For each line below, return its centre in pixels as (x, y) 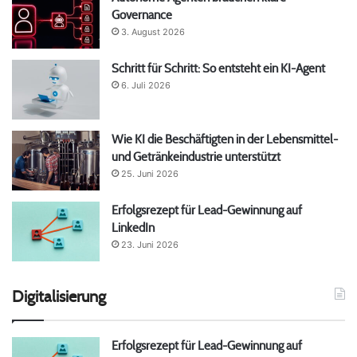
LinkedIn (133, 227)
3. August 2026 (153, 31)
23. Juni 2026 (150, 244)
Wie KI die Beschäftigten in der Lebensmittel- (225, 139)
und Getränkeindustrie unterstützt (196, 156)
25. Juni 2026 (150, 173)
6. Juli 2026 (146, 85)
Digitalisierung (59, 296)
